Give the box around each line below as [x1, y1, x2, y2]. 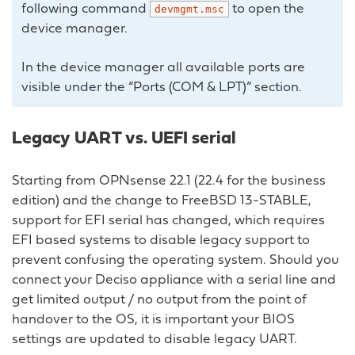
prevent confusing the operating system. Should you [12, 254, 339, 268]
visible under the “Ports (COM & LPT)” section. [21, 81, 302, 95]
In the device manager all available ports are [21, 61, 305, 75]
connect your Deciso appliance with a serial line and [12, 273, 336, 288]
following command [21, 2, 150, 17]
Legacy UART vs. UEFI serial [12, 130, 236, 149]
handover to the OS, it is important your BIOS [12, 313, 295, 327]
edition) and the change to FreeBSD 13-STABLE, [12, 194, 311, 208]
